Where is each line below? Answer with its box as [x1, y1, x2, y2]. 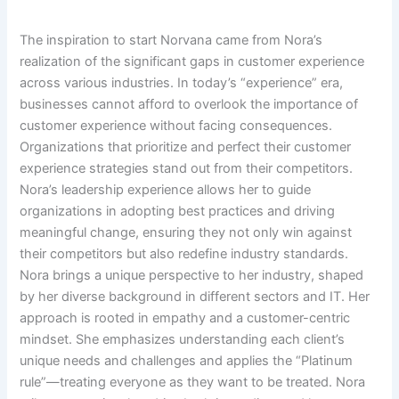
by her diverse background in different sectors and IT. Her [20, 288, 370, 305]
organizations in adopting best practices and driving [20, 202, 336, 219]
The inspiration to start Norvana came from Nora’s [20, 31, 323, 48]
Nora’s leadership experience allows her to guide [20, 181, 312, 198]
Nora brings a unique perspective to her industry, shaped [20, 266, 364, 283]
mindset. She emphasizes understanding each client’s [20, 330, 346, 347]
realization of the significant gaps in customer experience [20, 53, 365, 69]
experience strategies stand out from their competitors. [20, 159, 354, 176]
